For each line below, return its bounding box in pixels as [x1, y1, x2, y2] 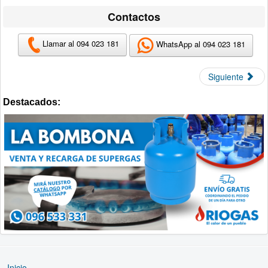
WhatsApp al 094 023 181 [153, 38, 245, 50]
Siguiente [208, 70, 243, 83]
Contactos [108, 9, 160, 25]
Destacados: [3, 96, 60, 107]
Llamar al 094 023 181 [42, 38, 119, 50]
